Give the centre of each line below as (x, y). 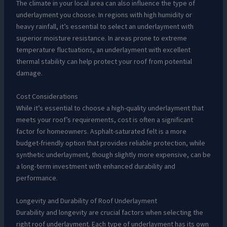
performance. (37, 178)
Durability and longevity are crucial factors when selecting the (109, 212)
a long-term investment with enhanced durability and (96, 166)
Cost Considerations (47, 96)
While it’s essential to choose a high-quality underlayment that (110, 108)
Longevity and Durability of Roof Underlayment (86, 200)
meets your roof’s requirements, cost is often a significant (104, 119)
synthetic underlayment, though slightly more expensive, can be (113, 154)
